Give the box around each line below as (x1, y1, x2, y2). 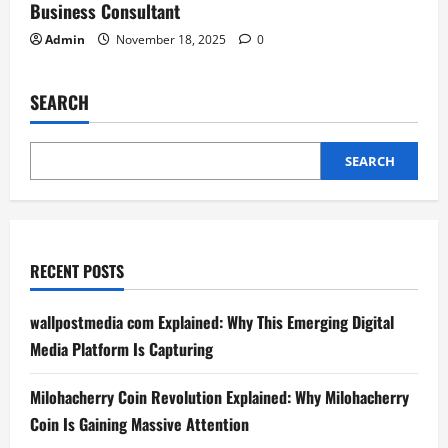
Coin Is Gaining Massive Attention (30, 412, 249, 437)
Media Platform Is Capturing (30, 337, 213, 362)
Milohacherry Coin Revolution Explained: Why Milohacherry (30, 385, 409, 410)
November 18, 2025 (113, 31, 229, 49)
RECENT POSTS (30, 259, 124, 284)
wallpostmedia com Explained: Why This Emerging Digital (30, 310, 394, 335)
